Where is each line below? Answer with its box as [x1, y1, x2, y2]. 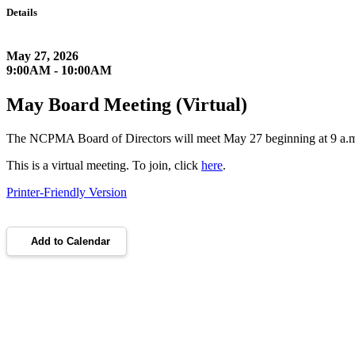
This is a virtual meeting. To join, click [6, 158, 201, 173]
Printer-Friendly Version [6, 185, 127, 200]
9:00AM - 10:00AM [6, 63, 112, 78]
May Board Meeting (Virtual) [6, 94, 247, 116]
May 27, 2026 [6, 49, 78, 63]
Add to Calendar [31, 235, 110, 248]
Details [6, 6, 37, 18]
